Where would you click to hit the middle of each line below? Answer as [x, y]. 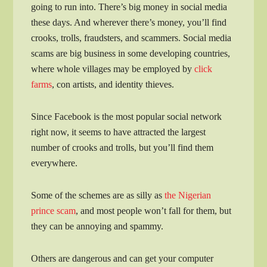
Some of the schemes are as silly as [98, 195]
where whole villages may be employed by [113, 69]
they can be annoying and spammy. [97, 226]
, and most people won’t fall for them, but [154, 211]
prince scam [54, 211]
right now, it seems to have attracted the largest [119, 132]
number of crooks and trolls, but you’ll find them [122, 148]
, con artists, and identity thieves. [113, 85]
